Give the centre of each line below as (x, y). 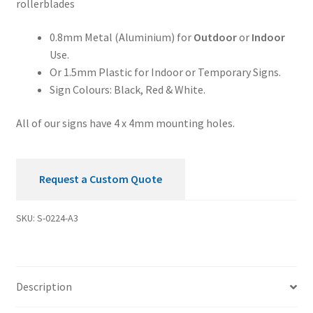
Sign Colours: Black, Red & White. (127, 90)
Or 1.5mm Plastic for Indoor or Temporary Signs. (165, 72)
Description (44, 287)
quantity (35, 12)
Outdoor (215, 37)
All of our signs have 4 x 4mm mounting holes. (125, 123)
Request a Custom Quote (100, 179)
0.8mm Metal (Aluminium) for (121, 37)
